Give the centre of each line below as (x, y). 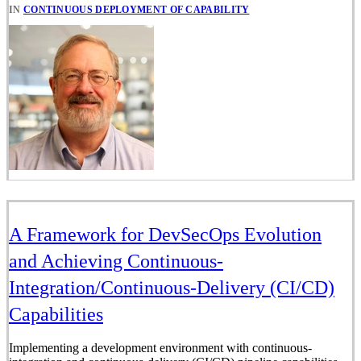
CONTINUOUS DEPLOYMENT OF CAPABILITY (136, 10)
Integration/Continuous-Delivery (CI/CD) (172, 288)
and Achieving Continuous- (116, 261)
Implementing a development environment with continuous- (160, 348)
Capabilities (56, 314)
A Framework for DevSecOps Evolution (165, 234)
